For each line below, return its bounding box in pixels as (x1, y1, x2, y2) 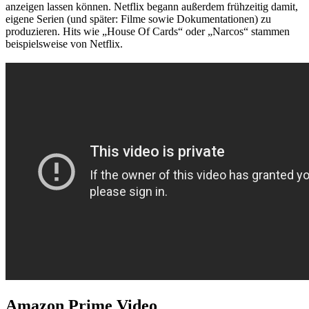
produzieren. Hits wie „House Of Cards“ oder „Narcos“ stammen (6, 25, 290, 37)
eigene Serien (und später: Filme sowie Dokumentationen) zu (6, 12, 271, 25)
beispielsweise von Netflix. (6, 37, 123, 50)
